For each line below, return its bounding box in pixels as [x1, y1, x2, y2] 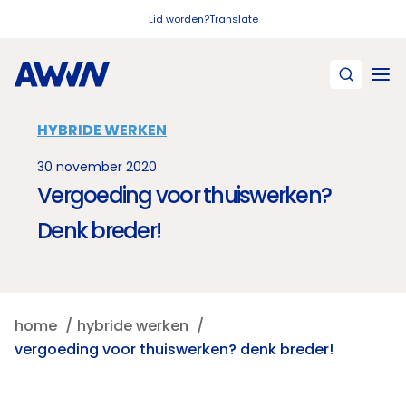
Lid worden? [148, 12, 209, 26]
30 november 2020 [37, 158, 157, 176]
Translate [208, 12, 258, 26]
